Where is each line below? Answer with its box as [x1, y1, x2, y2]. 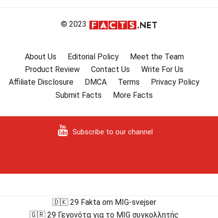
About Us [24, 52, 56, 61]
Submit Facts [55, 90, 102, 100]
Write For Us [141, 64, 183, 74]
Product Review [25, 64, 80, 74]
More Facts [113, 90, 153, 100]
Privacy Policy [151, 77, 200, 87]
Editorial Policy [67, 52, 119, 61]
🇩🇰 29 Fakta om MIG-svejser [52, 197, 156, 207]
